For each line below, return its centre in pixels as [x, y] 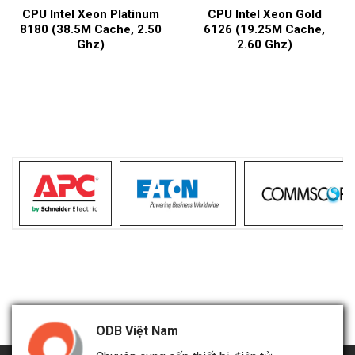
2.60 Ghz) [264, 45]
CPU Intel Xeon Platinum [91, 15]
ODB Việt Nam [137, 330]
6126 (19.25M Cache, [264, 30]
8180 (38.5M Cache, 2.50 [91, 30]
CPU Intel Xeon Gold [264, 15]
